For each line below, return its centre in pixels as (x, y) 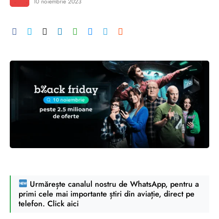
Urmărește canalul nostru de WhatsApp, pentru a (113, 184)
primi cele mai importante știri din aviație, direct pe (107, 194)
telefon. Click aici (49, 203)
